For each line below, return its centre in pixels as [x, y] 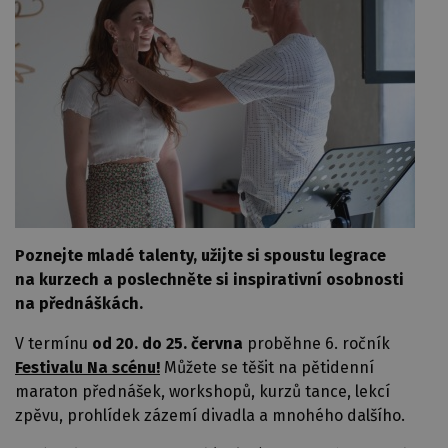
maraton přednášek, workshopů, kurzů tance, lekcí [202, 391]
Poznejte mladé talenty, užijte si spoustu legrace [200, 255]
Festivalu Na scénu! [87, 367]
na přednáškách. [79, 303]
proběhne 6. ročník [316, 343]
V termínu [53, 343]
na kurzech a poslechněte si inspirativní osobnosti [209, 279]
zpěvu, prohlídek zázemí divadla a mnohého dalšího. [212, 415]
